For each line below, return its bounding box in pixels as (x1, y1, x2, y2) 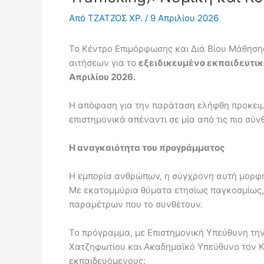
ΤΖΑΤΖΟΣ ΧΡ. (88, 12, 145, 24)
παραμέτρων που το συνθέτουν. (69, 199, 203, 210)
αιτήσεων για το (69, 57, 138, 68)
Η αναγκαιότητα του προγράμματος (69, 142, 225, 153)
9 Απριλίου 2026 (150, 12, 219, 24)
